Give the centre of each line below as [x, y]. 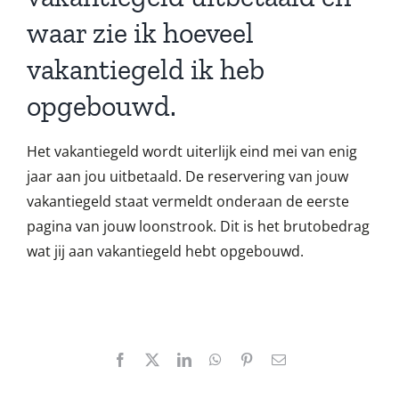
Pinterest [277, 359]
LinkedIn [216, 359]
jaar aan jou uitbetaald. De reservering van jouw [187, 176]
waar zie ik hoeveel [140, 33]
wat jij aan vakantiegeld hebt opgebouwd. [165, 251]
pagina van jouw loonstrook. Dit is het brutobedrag [198, 226]
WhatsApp [251, 359]
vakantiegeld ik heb [146, 69]
